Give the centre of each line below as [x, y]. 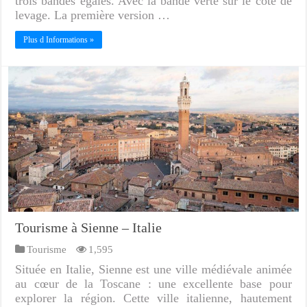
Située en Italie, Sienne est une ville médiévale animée [153, 270]
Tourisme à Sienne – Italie [89, 228]
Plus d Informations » [59, 40]
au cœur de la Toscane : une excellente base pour [153, 284]
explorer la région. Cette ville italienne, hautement [153, 298]
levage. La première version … [93, 15]
